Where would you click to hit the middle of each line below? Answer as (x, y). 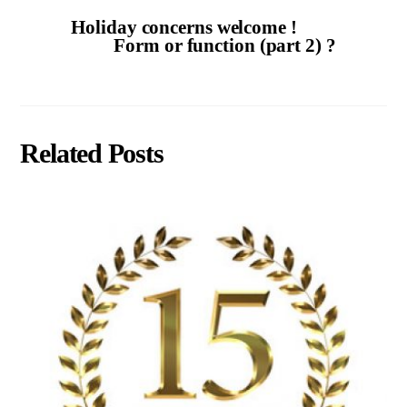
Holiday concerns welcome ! (184, 26)
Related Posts (92, 154)
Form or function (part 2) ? (225, 45)
